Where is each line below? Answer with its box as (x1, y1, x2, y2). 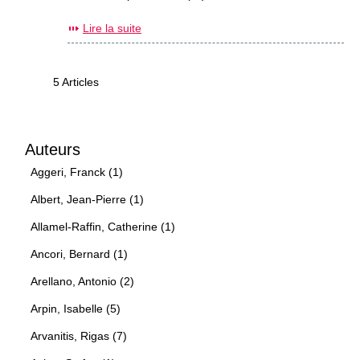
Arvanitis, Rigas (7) (31, 329, 127, 343)
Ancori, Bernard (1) (31, 247, 128, 261)
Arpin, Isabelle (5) (31, 302, 121, 316)
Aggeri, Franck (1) (31, 166, 123, 179)
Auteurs (25, 141, 80, 159)
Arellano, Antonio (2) (31, 275, 134, 288)
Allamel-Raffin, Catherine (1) (31, 220, 175, 234)
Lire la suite (83, 21, 141, 35)
